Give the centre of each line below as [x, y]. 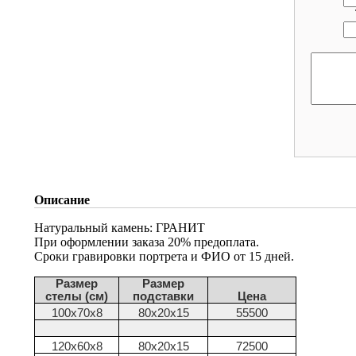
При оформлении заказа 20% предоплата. [147, 242]
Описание [62, 199]
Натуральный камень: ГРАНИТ [120, 227]
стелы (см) [77, 296]
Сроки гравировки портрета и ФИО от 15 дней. [164, 256]
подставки [163, 296]
